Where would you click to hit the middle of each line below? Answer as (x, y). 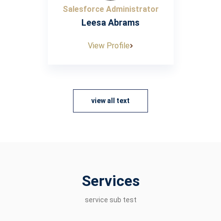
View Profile (109, 46)
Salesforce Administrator (110, 9)
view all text (110, 101)
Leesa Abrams (110, 22)
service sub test (110, 200)
